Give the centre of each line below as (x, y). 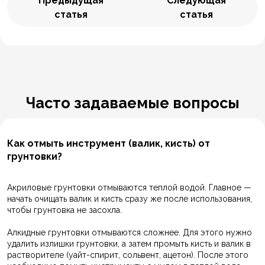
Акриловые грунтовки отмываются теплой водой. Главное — (129, 188)
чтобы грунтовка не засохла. (64, 210)
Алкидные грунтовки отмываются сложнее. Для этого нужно (130, 233)
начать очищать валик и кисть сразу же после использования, (130, 199)
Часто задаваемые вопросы (132, 103)
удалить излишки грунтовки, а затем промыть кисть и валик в (129, 244)
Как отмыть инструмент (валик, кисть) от (109, 144)
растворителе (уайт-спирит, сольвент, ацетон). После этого (128, 255)
